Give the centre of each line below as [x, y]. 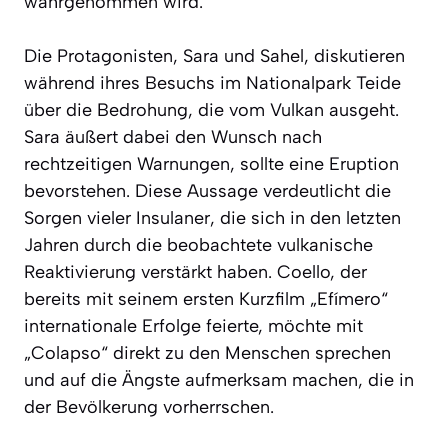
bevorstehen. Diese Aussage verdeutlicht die [207, 190]
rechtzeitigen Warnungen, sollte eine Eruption [211, 163]
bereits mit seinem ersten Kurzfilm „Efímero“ [206, 298]
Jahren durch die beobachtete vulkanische [198, 244]
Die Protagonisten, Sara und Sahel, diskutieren [214, 55]
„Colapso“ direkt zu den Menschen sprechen [207, 352]
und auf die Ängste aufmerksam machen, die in [219, 379]
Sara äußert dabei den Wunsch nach [173, 136]
